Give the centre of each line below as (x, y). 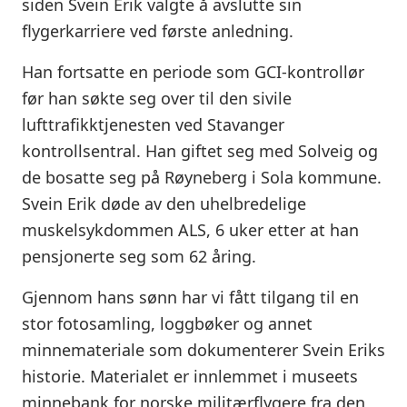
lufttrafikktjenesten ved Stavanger (153, 125)
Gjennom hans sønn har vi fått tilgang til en (190, 298)
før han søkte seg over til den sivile (157, 99)
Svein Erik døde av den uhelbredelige (164, 204)
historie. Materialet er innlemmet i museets (190, 377)
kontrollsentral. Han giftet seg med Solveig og (200, 151)
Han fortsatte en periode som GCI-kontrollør (193, 72)
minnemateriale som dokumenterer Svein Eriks (203, 350)
